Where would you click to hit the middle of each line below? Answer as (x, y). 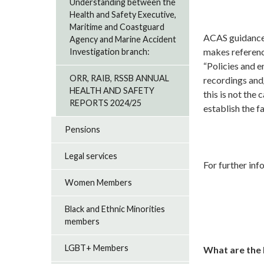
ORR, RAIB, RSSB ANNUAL (120, 78)
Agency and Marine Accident (123, 39)
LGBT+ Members (97, 248)
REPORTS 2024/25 (106, 103)
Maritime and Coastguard (117, 27)
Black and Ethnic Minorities (115, 209)
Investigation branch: (110, 52)
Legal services (91, 156)
